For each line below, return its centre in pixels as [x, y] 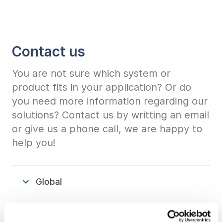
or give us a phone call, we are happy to [107, 129]
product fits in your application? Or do [102, 87]
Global [49, 181]
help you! [34, 142]
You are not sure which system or [91, 73]
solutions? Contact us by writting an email [111, 115]
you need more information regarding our [110, 101]
